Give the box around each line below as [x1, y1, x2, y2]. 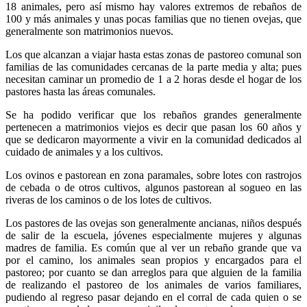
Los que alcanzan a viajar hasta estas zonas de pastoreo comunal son [5, 49, 302, 61]
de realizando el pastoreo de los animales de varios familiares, [5, 279, 302, 291]
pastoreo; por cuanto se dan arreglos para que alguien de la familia [5, 267, 302, 279]
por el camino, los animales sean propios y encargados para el [5, 254, 302, 267]
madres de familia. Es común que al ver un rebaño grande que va [5, 242, 302, 254]
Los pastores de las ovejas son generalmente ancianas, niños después [5, 217, 302, 230]
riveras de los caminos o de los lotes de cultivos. [5, 194, 212, 206]
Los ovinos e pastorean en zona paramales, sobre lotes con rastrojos [5, 169, 302, 182]
